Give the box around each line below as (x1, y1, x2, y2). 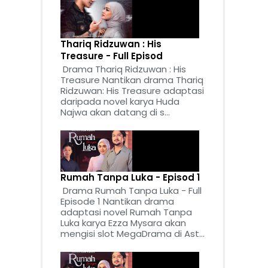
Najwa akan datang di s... (60, 106, 170, 119)
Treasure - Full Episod (60, 50, 163, 63)
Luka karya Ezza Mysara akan (60, 217, 186, 230)
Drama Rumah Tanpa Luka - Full (60, 184, 202, 197)
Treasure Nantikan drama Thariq (60, 74, 203, 87)
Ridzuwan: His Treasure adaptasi (60, 84, 204, 98)
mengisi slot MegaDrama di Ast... (60, 227, 205, 240)
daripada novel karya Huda (60, 95, 179, 108)
